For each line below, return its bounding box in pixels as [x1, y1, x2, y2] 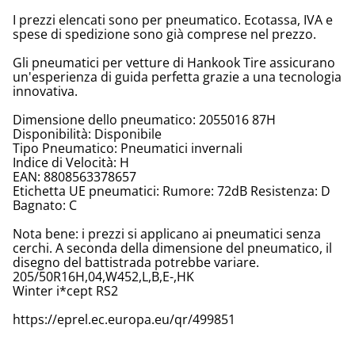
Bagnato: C [13, 197, 77, 215]
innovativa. [13, 82, 78, 101]
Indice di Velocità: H [13, 154, 129, 172]
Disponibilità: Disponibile [13, 125, 162, 143]
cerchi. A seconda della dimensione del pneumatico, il [13, 239, 332, 258]
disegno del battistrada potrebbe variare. [13, 254, 259, 272]
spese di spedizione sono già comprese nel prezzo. [13, 25, 316, 44]
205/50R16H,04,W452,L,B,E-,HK [13, 268, 194, 286]
